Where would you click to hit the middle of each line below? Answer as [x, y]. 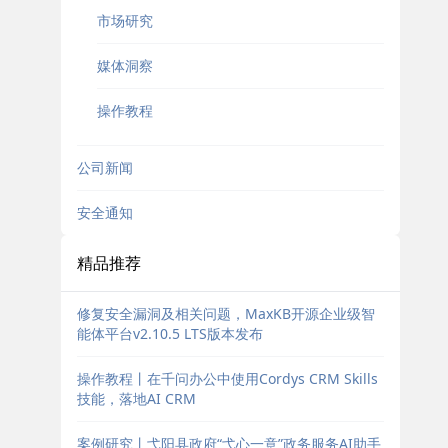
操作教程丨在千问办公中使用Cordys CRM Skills [227, 378]
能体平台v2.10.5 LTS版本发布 [169, 333]
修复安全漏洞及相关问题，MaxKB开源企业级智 [225, 313]
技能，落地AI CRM [136, 398]
